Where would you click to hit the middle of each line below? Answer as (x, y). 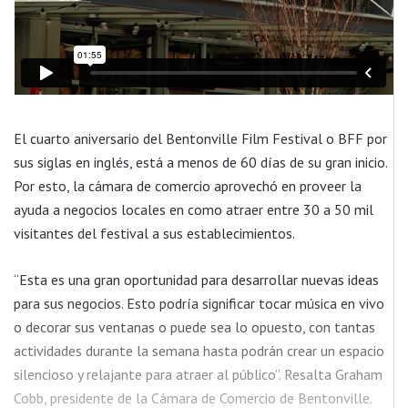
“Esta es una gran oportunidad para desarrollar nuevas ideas (196, 279)
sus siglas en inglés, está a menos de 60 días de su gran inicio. (200, 162)
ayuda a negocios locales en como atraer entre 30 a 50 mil (194, 209)
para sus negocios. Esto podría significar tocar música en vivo (199, 303)
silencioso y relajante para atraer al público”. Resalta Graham (198, 374)
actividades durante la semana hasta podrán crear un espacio (199, 350)
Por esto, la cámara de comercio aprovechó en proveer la (188, 185)
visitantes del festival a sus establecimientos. (154, 233)
